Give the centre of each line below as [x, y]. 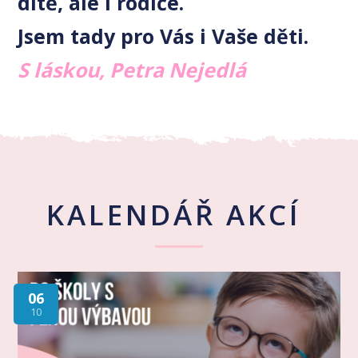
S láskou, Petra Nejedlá [132, 69]
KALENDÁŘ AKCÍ [178, 214]
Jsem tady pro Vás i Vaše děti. [166, 36]
